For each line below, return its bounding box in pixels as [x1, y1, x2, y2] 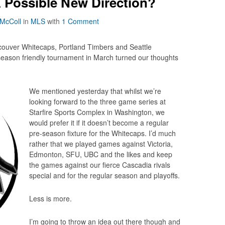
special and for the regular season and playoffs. [29, 170, 180, 180]
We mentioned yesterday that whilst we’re [29, 86, 161, 96]
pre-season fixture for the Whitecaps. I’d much [29, 128, 176, 138]
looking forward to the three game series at [29, 96, 166, 106]
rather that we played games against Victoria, [29, 139, 173, 149]
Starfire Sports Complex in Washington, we [29, 107, 165, 117]
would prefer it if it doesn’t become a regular [29, 118, 169, 128]
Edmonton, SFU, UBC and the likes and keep [29, 149, 172, 159]
